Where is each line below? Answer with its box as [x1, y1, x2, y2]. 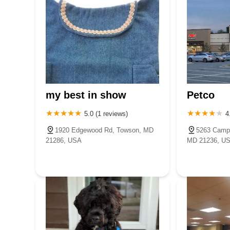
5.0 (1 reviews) [84, 109, 128, 118]
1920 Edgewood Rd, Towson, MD [55, 126, 154, 134]
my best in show [46, 89, 126, 101]
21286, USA [46, 136, 82, 144]
